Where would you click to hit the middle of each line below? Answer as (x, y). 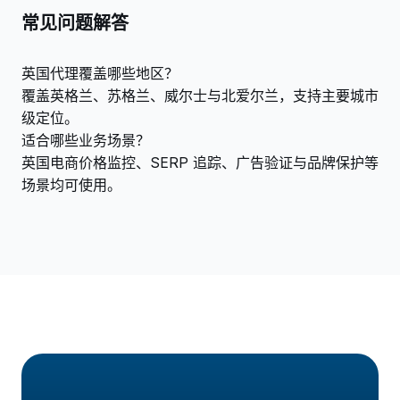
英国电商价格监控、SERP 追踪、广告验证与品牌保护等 (200, 162)
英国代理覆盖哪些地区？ (100, 73)
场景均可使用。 (71, 185)
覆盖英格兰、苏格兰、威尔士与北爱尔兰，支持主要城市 (200, 96)
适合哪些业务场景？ (86, 140)
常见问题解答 (75, 23)
